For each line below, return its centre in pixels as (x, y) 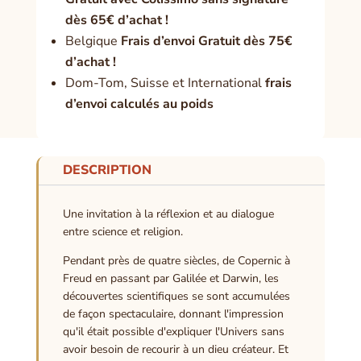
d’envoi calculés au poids (139, 104)
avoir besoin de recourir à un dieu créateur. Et (175, 350)
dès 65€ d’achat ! (116, 21)
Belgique (91, 41)
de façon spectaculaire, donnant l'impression (173, 314)
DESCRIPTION (107, 170)
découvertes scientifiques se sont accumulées (176, 297)
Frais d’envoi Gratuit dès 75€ (205, 41)
